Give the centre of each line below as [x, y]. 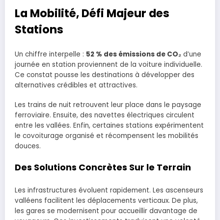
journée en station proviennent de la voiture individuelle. [109, 64]
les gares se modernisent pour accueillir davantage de [106, 211]
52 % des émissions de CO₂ [134, 54]
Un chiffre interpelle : [50, 54]
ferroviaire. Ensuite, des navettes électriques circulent [105, 115]
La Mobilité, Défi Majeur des [92, 14]
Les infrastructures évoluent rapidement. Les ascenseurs [109, 190]
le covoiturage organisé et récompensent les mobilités [107, 136]
